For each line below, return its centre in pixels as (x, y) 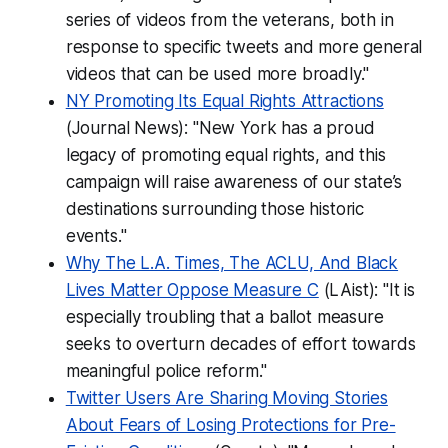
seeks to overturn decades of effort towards (240, 343)
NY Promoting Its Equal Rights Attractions (224, 100)
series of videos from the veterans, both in (229, 19)
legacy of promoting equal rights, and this (225, 154)
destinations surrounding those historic (215, 208)
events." (96, 235)
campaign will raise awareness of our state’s (234, 181)
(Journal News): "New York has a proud (220, 127)
